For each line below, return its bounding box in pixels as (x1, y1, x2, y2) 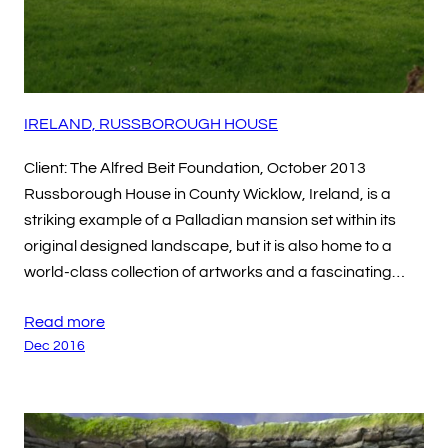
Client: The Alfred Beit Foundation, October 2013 (24, 159, 366, 176)
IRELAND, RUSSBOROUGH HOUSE (24, 115, 278, 132)
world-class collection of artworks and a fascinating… (24, 263, 405, 280)
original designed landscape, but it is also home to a (24, 237, 392, 254)
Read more (24, 313, 105, 330)
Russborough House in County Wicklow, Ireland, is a (24, 185, 391, 202)
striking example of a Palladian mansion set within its (24, 211, 396, 228)
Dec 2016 (24, 337, 85, 353)
